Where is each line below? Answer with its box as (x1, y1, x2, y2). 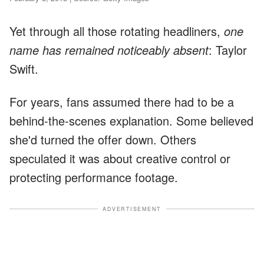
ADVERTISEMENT (103, 204, 161, 213)
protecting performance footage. (9, 168, 178, 186)
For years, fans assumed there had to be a (9, 93, 234, 110)
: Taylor (209, 41, 247, 58)
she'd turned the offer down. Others (9, 130, 196, 148)
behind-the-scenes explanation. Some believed (9, 111, 253, 129)
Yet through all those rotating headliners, (9, 22, 224, 39)
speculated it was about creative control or (9, 149, 230, 167)
